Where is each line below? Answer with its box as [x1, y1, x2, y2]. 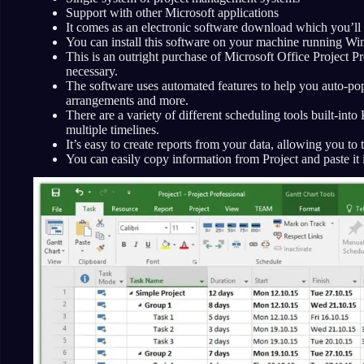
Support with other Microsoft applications [66, 5, 279, 19]
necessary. [66, 63, 118, 78]
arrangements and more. [66, 93, 188, 107]
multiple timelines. [66, 122, 159, 136]
